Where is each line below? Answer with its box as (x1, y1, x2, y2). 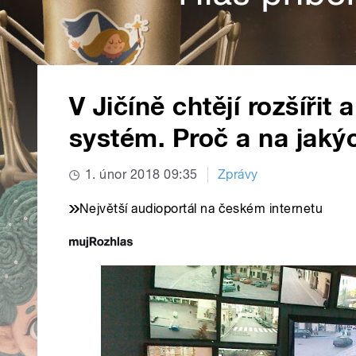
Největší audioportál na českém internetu (79, 201, 323, 217)
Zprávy (217, 167, 258, 183)
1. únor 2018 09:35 (85, 167, 198, 183)
